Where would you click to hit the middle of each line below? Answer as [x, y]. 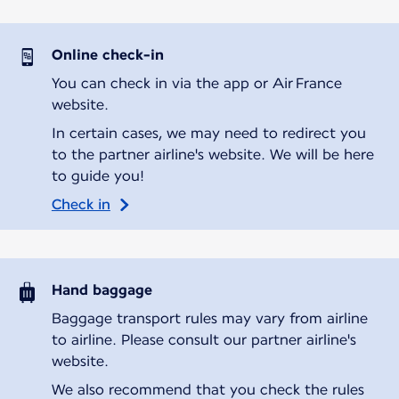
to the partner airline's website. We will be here [212, 154]
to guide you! [98, 175]
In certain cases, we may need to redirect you [208, 133]
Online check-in [107, 54]
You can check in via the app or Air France [196, 83]
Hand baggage [102, 289]
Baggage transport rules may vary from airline [209, 318]
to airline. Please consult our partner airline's [204, 339]
